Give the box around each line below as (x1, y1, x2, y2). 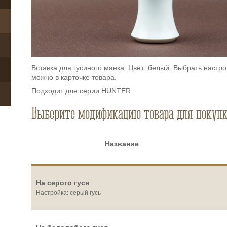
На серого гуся (35, 178, 89, 187)
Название (104, 139, 139, 148)
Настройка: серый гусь (35, 188, 101, 196)
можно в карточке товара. (31, 72, 117, 81)
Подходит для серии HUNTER (31, 86, 131, 95)
